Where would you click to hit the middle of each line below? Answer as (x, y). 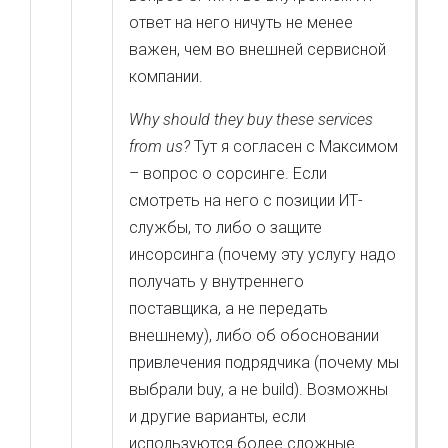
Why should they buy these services (251, 119)
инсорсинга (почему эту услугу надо (262, 254)
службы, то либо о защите (225, 227)
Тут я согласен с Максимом (294, 146)
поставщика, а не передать (228, 308)
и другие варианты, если (217, 416)
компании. (166, 76)
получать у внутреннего (216, 281)
